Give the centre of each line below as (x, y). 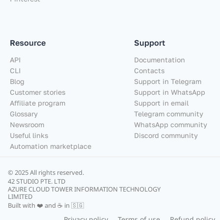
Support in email (161, 103)
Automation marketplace (51, 146)
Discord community (166, 135)
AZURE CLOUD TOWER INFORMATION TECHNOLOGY (84, 189)
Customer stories (38, 92)
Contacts (149, 70)
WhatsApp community (171, 124)
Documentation (160, 59)
